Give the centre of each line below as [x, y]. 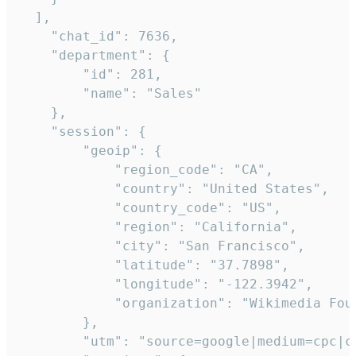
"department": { [95, 56]
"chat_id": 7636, [99, 37]
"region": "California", [158, 227]
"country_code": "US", [150, 208]
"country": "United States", [174, 189]
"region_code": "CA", [146, 170]
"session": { [83, 132]
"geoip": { [91, 151]
